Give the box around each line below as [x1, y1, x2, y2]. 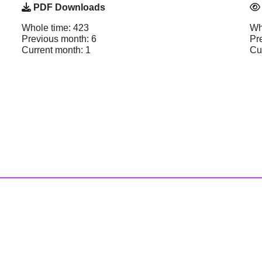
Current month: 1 [22, 44, 91, 55]
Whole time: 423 [22, 22, 89, 33]
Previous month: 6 [22, 33, 96, 44]
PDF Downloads [31, 2, 105, 12]
